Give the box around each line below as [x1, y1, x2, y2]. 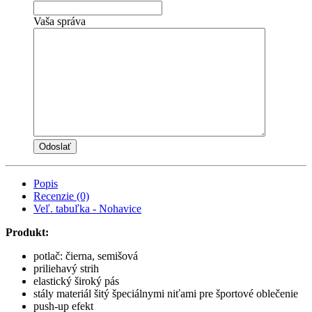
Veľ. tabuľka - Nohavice [33, 202, 141, 214]
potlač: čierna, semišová [33, 249, 138, 262]
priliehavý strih [33, 262, 99, 274]
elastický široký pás [33, 274, 119, 287]
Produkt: [6, 226, 49, 238]
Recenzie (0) [33, 189, 89, 202]
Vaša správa [33, 15, 86, 27]
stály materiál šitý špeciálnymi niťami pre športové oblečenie [33, 287, 298, 299]
